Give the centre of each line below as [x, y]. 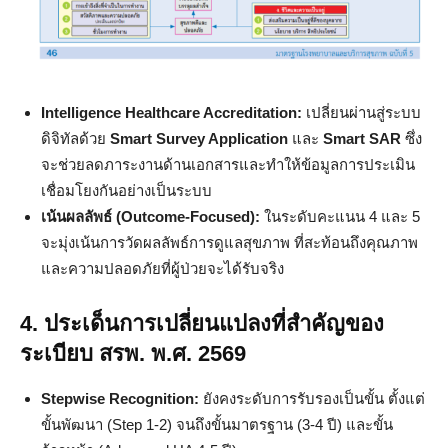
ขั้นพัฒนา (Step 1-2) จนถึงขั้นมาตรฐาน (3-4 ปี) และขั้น [217, 424]
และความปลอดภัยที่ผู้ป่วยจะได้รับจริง [162, 268]
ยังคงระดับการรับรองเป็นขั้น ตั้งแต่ [312, 398]
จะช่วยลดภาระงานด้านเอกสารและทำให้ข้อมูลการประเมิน [228, 164]
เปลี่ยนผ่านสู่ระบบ [361, 112]
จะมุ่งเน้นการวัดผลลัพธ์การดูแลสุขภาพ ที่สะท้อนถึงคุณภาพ [229, 242]
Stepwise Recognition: [120, 398]
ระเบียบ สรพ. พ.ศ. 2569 [133, 353]
